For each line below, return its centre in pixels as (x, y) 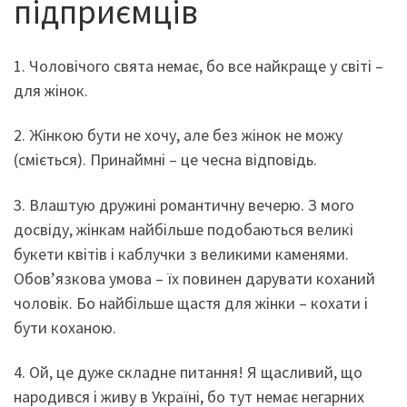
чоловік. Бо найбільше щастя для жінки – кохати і (191, 303)
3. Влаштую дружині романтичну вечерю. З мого (184, 204)
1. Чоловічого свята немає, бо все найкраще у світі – (199, 65)
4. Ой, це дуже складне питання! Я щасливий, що (188, 372)
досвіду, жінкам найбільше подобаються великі (184, 229)
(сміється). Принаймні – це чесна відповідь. (165, 160)
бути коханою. (65, 327)
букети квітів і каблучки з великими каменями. (181, 253)
